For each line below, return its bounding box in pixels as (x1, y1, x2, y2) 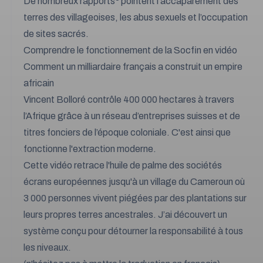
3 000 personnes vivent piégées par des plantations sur (23, 193, 247, 203)
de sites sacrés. (23, 29, 89, 39)
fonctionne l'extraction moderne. (23, 144, 156, 154)
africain (23, 78, 54, 88)
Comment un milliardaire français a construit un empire (23, 62, 242, 72)
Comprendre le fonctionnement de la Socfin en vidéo (23, 45, 237, 55)
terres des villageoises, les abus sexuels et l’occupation (23, 12, 248, 22)
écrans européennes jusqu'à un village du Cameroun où (23, 177, 245, 187)
